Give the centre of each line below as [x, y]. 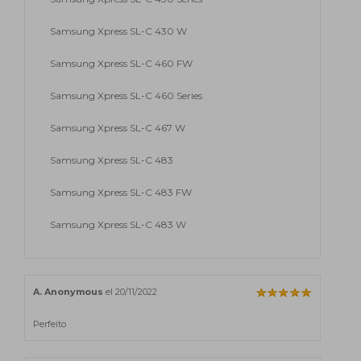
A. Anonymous [68, 291]
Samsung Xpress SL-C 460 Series [126, 95]
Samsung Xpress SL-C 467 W [118, 127]
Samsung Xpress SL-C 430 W [118, 31]
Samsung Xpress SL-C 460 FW [121, 63]
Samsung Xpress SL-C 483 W [118, 224]
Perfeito [50, 324]
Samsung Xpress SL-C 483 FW [121, 192]
